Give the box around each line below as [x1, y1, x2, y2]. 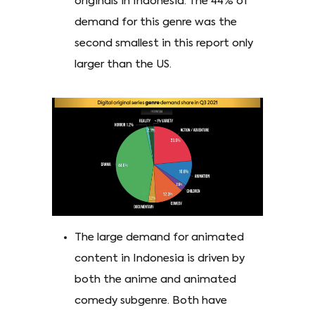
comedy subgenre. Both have [75, 295, 227, 306]
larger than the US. [75, 59, 172, 70]
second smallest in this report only [75, 38, 253, 49]
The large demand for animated [75, 232, 244, 243]
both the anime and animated [75, 274, 236, 285]
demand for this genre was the [75, 17, 237, 28]
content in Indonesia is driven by [75, 253, 245, 264]
